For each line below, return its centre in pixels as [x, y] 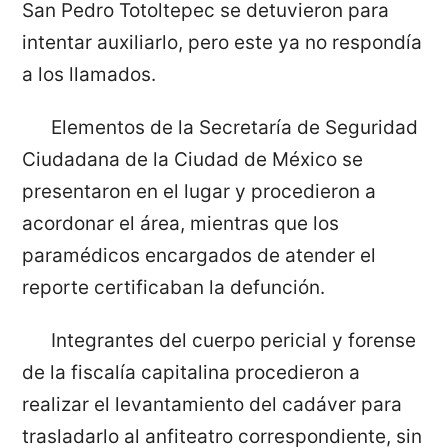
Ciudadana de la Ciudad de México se [193, 159]
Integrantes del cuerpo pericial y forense [233, 340]
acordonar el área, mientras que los [181, 223]
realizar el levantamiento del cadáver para [212, 404]
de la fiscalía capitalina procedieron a [191, 372]
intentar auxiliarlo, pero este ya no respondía [222, 42]
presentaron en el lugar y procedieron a [199, 191]
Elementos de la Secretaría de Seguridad [234, 127]
